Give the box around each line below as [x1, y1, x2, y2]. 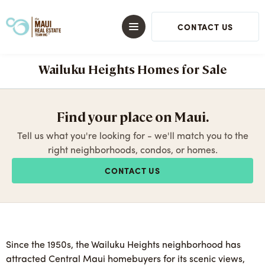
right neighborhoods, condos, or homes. [47, 146, 218, 156]
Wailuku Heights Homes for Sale [38, 61, 227, 77]
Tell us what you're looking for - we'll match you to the [17, 132, 248, 141]
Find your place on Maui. [56, 108, 209, 125]
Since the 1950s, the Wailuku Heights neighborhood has [6, 241, 241, 250]
